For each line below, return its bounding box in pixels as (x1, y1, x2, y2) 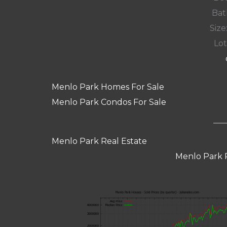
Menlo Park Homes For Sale (52, 82, 164, 92)
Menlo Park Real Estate (52, 136, 147, 146)
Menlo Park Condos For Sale (52, 97, 166, 107)
